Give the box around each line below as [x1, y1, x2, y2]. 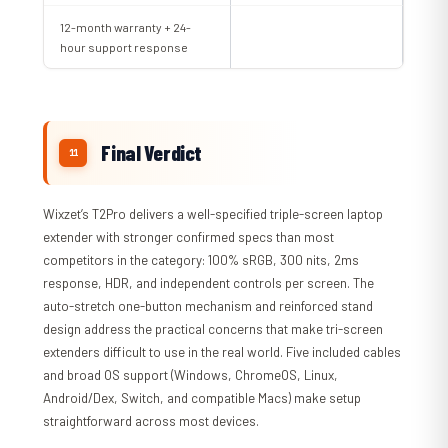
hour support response [60, 40, 189, 55]
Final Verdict [101, 140, 202, 166]
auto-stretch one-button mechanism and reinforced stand [43, 298, 374, 315]
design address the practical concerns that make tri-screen [43, 321, 384, 338]
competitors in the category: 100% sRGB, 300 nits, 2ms [43, 252, 360, 269]
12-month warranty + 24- [60, 20, 192, 35]
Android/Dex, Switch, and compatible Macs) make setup [43, 390, 362, 407]
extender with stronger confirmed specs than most [43, 229, 335, 246]
